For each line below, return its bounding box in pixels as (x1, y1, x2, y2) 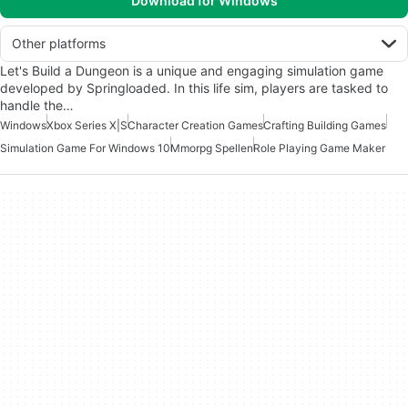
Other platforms (12, 35, 106, 51)
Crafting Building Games (263, 117, 386, 132)
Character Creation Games (127, 117, 263, 132)
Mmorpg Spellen (170, 140, 253, 155)
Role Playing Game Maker (253, 140, 385, 155)
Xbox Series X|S (46, 117, 127, 132)
